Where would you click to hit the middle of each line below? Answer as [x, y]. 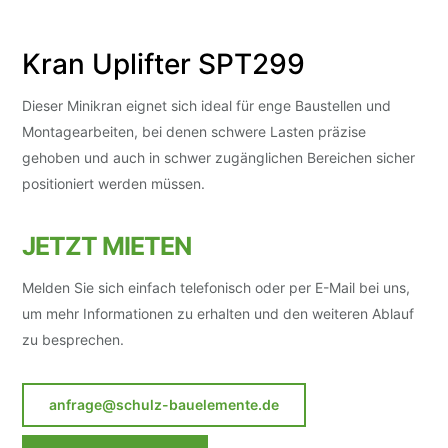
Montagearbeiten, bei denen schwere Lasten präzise [194, 131]
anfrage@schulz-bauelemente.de [164, 404]
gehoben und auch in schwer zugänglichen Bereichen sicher [219, 157]
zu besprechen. [73, 339]
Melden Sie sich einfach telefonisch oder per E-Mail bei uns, [216, 287]
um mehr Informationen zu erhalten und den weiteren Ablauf [218, 313]
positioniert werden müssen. [114, 183]
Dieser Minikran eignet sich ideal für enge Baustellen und [207, 105]
